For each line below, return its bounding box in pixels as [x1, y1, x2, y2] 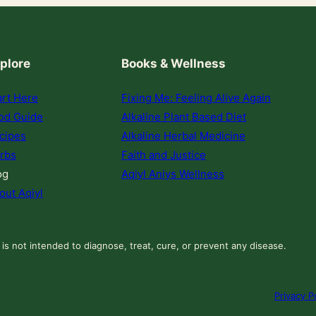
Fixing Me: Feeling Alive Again [121, 90, 271, 104]
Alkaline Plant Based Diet [121, 109, 246, 123]
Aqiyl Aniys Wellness [121, 166, 224, 181]
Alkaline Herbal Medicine [121, 128, 245, 142]
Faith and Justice [121, 147, 206, 162]
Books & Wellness [121, 56, 226, 71]
